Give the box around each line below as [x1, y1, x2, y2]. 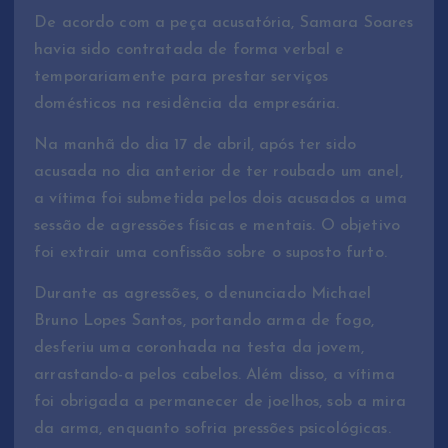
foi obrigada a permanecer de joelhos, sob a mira [34, 394, 406, 411]
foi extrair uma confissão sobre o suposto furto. [34, 244, 387, 261]
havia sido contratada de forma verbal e [34, 41, 345, 58]
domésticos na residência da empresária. [34, 95, 340, 112]
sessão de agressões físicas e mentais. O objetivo [34, 217, 400, 234]
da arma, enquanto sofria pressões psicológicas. [34, 421, 391, 438]
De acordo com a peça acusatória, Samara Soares [34, 14, 414, 31]
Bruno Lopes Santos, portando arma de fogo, [34, 313, 374, 330]
